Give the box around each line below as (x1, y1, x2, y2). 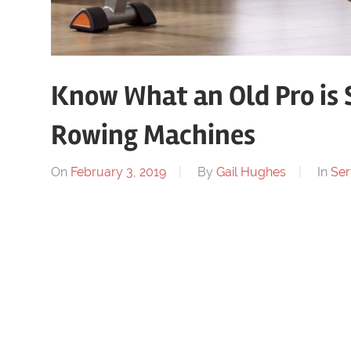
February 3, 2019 (70, 164, 166, 179)
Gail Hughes (215, 164, 286, 179)
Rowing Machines (50, 118, 255, 153)
